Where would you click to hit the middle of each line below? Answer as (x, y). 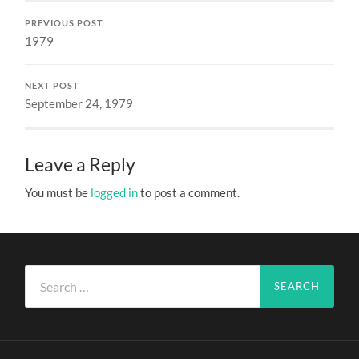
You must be (58, 192)
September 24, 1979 (79, 103)
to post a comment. (189, 192)
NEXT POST (52, 85)
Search (43, 272)
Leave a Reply (81, 164)
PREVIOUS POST (65, 23)
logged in (115, 192)
